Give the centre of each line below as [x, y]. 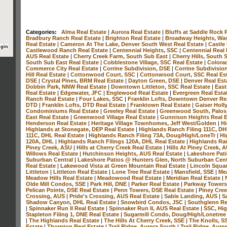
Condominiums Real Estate [63, 111]
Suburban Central [50, 159]
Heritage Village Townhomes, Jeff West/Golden [155, 123]
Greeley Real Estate [130, 111]
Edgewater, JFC [82, 92]
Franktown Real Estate [161, 105]
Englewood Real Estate [138, 92]
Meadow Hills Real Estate [60, 178]
